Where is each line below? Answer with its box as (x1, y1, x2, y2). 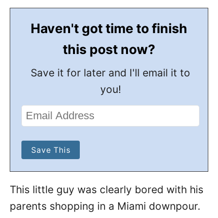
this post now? (63, 41, 155, 57)
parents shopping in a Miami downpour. (10, 200, 200, 212)
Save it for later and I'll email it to (31, 67, 191, 79)
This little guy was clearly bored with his (10, 183, 203, 196)
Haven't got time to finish (31, 20, 187, 36)
